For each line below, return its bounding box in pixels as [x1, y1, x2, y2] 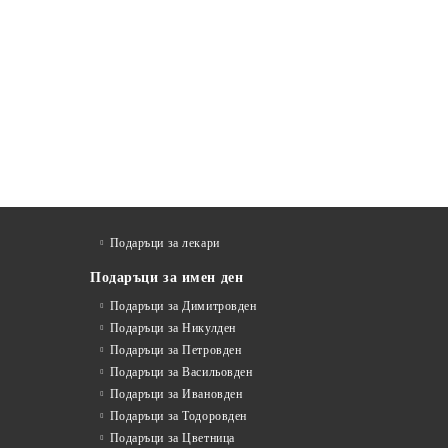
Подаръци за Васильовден [109, 365, 253, 379]
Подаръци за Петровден [109, 343, 242, 357]
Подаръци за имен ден [90, 270, 244, 285]
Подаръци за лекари [109, 236, 220, 250]
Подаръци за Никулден [109, 321, 236, 335]
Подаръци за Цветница [109, 431, 235, 445]
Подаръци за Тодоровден [109, 409, 247, 423]
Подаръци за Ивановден [109, 387, 243, 401]
